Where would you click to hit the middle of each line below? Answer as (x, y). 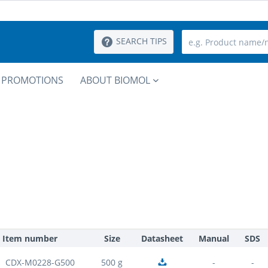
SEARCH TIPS (141, 41)
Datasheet (162, 238)
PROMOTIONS (32, 80)
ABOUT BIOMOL (115, 80)
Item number (30, 238)
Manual (214, 238)
